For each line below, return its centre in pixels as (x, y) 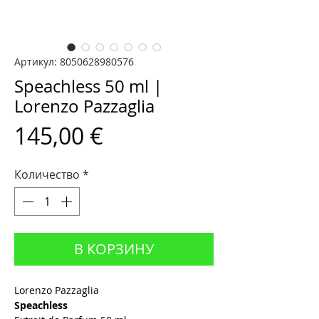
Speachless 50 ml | (88, 87)
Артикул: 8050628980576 (74, 62)
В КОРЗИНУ (114, 249)
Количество (47, 175)
